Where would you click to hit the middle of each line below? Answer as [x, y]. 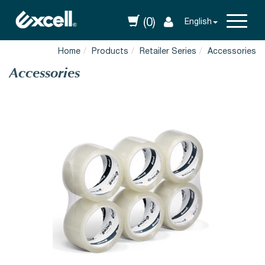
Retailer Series [168, 52]
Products [110, 52]
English [198, 23]
